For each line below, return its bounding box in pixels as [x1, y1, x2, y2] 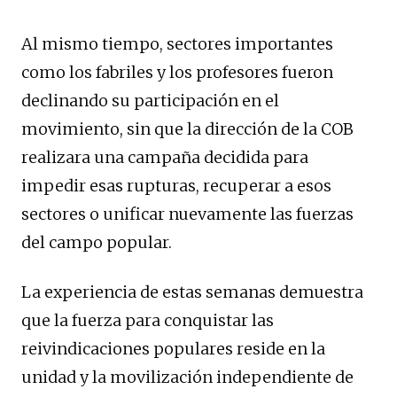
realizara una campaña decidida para [21, 147, 308, 168]
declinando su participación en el [21, 90, 279, 112]
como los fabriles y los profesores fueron [21, 62, 333, 83]
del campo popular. [21, 232, 172, 253]
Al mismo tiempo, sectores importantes [21, 34, 333, 55]
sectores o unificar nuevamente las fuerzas [21, 204, 354, 225]
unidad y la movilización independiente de [21, 367, 354, 388]
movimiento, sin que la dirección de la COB [21, 119, 354, 140]
